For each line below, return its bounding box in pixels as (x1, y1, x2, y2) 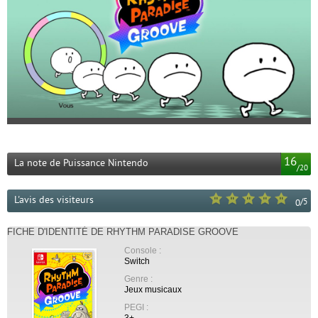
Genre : (124, 274, 153, 283)
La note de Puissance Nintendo (14, 158, 148, 169)
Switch (124, 256, 150, 265)
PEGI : (124, 302, 148, 312)
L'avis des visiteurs (14, 194, 94, 206)
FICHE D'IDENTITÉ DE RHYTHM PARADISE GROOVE (7, 226, 238, 237)
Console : (124, 246, 161, 255)
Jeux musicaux (124, 285, 182, 294)
